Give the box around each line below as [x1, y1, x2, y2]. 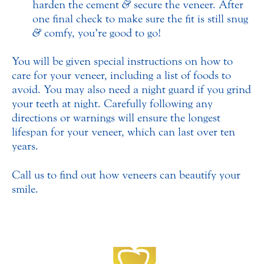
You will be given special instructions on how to [12, 55, 233, 68]
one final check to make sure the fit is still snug [32, 12, 248, 26]
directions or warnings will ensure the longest [12, 111, 220, 125]
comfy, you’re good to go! [41, 27, 161, 40]
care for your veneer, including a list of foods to [12, 69, 231, 82]
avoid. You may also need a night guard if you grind [12, 83, 251, 97]
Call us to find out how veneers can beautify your [12, 168, 240, 181]
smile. [12, 182, 38, 196]
